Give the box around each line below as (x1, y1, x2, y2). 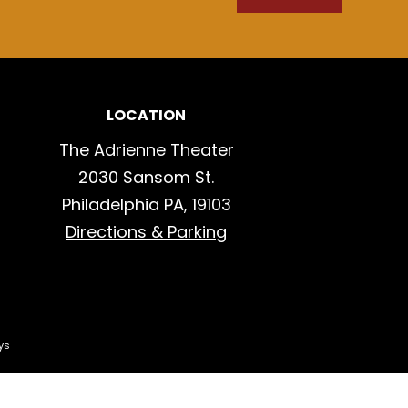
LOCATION (107, 105, 187, 126)
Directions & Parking (66, 220, 228, 243)
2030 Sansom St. (78, 166, 215, 189)
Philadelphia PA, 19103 (61, 193, 231, 216)
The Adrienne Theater (58, 138, 234, 161)
